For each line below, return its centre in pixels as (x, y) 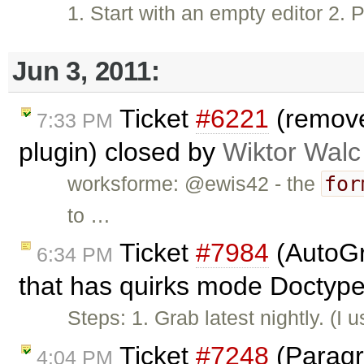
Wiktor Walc (292, 152)
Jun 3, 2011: (86, 71)
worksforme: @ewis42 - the (195, 183)
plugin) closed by (121, 152)
